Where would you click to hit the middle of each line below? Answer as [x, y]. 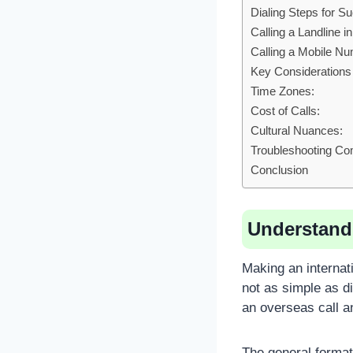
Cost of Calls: [285, 111]
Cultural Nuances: [297, 131]
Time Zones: [282, 91]
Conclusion [279, 170]
